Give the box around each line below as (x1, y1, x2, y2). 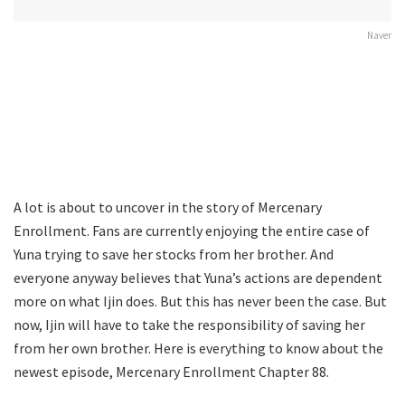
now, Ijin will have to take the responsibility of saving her (14, 315, 365, 334)
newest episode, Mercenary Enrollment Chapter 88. (14, 362, 329, 381)
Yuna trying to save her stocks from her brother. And (14, 244, 334, 263)
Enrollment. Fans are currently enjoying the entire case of (14, 221, 370, 240)
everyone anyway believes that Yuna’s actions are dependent (14, 268, 382, 287)
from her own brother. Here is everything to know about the (14, 338, 383, 357)
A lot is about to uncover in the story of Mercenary (14, 197, 322, 216)
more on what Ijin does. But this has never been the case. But (14, 291, 387, 310)
